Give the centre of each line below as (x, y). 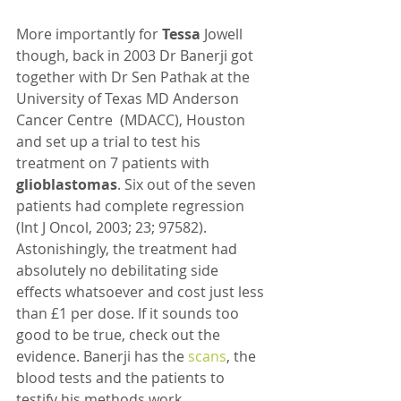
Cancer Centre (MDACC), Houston (132, 120)
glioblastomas (67, 184)
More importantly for (89, 34)
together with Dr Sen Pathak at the (135, 77)
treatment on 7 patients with (115, 163)
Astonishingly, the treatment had (128, 249)
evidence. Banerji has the (102, 356)
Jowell (225, 34)
